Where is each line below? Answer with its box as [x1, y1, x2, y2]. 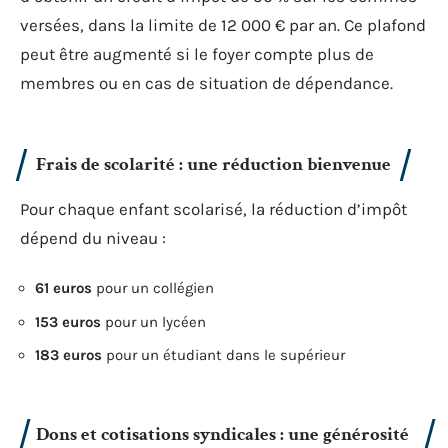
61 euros [35, 279, 92, 297]
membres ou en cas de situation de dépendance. [20, 73, 393, 93]
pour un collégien [92, 279, 214, 297]
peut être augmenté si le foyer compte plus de [20, 44, 374, 64]
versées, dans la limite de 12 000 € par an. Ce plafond [20, 15, 426, 35]
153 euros [35, 312, 101, 331]
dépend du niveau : [20, 227, 166, 248]
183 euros [35, 346, 102, 364]
